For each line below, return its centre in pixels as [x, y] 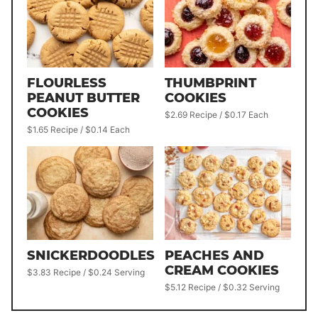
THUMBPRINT [210, 83]
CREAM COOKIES [222, 271]
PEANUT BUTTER [83, 98]
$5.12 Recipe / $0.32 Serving [222, 287]
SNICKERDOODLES [91, 256]
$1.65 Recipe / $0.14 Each [78, 129]
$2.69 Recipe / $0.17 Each [216, 114]
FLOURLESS [67, 83]
